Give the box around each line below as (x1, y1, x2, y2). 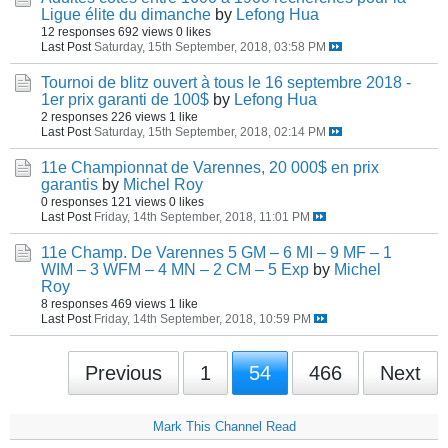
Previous (85, 362, 162, 384)
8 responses (41, 297, 108, 310)
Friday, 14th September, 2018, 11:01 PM (94, 210, 310, 223)
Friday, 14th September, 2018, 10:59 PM (94, 312, 311, 325)
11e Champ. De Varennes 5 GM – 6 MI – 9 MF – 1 (41, 244, 392, 261)
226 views (111, 110, 166, 123)
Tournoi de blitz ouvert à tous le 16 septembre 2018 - (41, 74, 411, 91)
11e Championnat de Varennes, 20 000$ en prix (41, 159, 379, 176)
